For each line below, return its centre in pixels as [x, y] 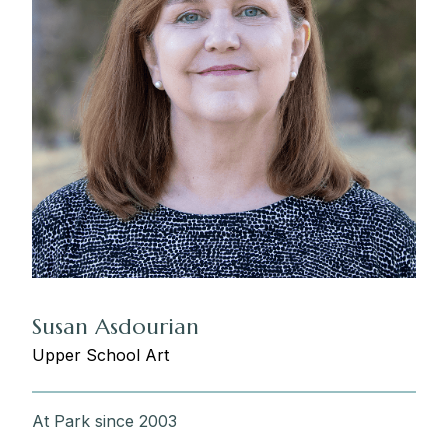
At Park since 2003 [104, 421]
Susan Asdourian [115, 326]
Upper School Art [100, 355]
